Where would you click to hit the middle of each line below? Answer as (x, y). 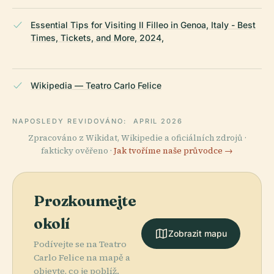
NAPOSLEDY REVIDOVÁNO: (71, 121)
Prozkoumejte (85, 201)
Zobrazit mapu (197, 234)
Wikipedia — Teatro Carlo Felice (96, 85)
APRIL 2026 (158, 121)
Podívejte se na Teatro (80, 244)
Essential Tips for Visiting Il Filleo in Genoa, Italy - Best (143, 24)
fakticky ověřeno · (77, 150)
